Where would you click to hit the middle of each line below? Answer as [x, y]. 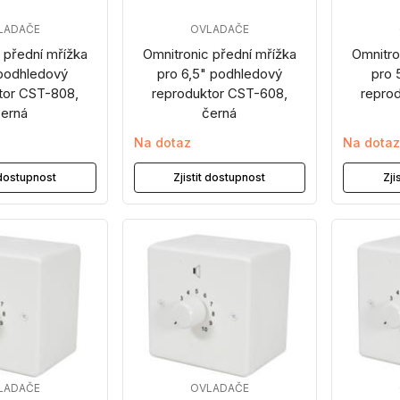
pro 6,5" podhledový [219, 74]
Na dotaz [162, 142]
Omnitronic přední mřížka [219, 54]
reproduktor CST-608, [219, 93]
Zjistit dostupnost [220, 177]
